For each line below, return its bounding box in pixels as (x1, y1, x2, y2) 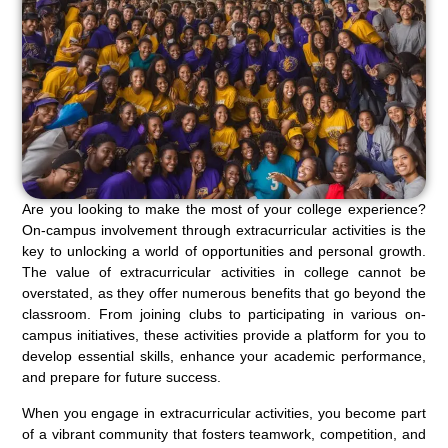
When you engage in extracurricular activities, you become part (22, 404, 426, 421)
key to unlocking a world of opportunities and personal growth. (22, 242, 426, 259)
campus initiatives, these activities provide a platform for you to (22, 326, 426, 343)
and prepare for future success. (22, 368, 222, 385)
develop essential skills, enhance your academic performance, (22, 347, 426, 364)
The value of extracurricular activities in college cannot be (22, 263, 426, 280)
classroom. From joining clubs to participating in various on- (22, 305, 426, 322)
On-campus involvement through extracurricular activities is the (22, 221, 426, 238)
